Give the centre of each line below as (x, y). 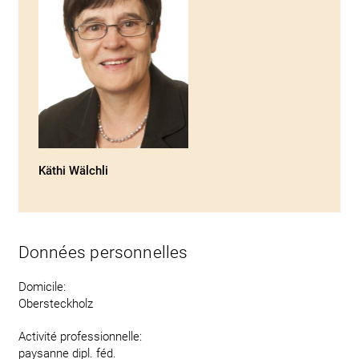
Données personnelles (103, 252)
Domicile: (42, 287)
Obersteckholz (55, 304)
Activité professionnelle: (80, 337)
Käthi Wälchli (73, 171)
